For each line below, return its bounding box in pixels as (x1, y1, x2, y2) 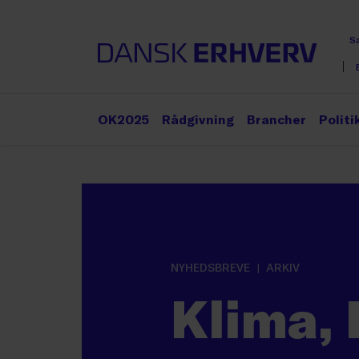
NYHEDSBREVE (171, 260, 250, 274)
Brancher (247, 111, 306, 127)
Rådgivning (162, 111, 234, 127)
